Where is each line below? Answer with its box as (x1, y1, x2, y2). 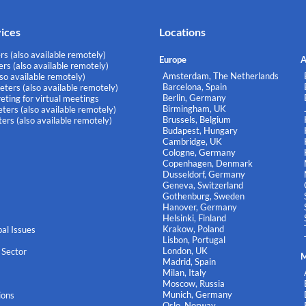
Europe (158, 53, 186, 65)
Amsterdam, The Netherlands (162, 70, 279, 81)
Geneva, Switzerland (162, 179, 243, 191)
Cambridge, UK (162, 135, 222, 147)
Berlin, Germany (162, 92, 226, 103)
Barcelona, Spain (162, 81, 227, 92)
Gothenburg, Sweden (162, 190, 245, 201)
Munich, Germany (162, 288, 232, 300)
